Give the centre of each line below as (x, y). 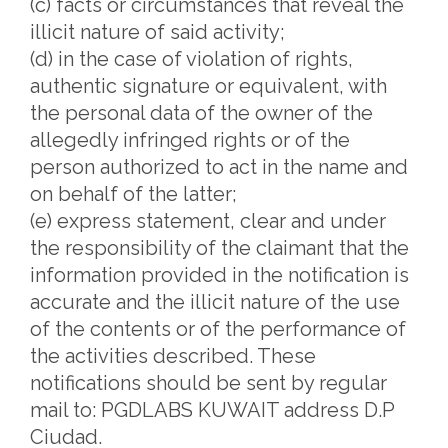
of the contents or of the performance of (218, 329)
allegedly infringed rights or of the (190, 140)
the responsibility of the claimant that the (219, 248)
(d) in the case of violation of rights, (191, 59)
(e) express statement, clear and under (208, 221)
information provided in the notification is (219, 275)
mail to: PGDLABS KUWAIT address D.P (212, 410)
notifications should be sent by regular (208, 383)
